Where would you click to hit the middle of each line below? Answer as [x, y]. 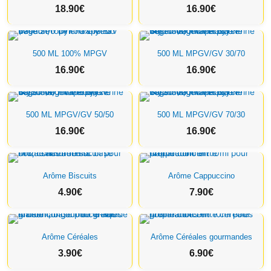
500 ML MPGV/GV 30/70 [201, 54]
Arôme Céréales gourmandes [201, 237]
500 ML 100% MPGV [70, 54]
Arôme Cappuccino [201, 176]
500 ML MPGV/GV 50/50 [70, 115]
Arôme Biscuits [70, 176]
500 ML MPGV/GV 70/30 [201, 115]
